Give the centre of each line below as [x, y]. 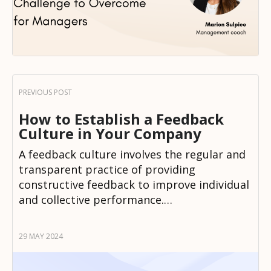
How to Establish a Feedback [121, 119]
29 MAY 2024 [41, 236]
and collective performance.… [96, 200]
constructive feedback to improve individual [134, 185]
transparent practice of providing [107, 170]
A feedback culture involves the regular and [132, 155]
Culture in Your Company [110, 134]
